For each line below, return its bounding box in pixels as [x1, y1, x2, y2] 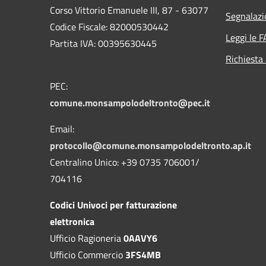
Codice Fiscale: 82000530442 [50, 19, 169, 34]
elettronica [50, 214, 94, 229]
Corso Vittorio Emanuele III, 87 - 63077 [50, 2, 208, 17]
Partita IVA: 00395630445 [50, 36, 157, 50]
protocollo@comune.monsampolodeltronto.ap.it [50, 138, 251, 153]
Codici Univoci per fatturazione [50, 197, 177, 212]
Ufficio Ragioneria [50, 230, 123, 245]
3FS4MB [125, 247, 161, 262]
